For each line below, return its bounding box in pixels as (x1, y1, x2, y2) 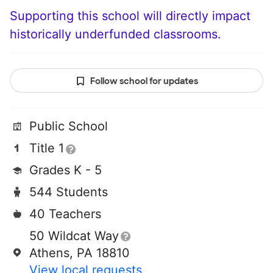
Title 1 (29, 141, 64, 156)
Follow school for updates (90, 76, 198, 87)
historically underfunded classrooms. (10, 27, 221, 42)
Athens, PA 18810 (29, 246, 130, 261)
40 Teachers (29, 207, 101, 222)
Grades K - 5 (29, 163, 102, 178)
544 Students (29, 185, 108, 200)
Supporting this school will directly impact (10, 9, 250, 24)
